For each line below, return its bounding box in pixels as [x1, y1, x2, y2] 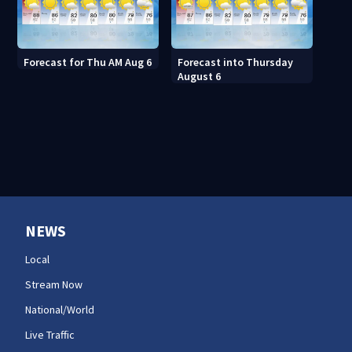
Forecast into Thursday [178, 54, 294, 69]
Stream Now [25, 277, 82, 291]
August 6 [178, 68, 222, 83]
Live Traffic [25, 327, 75, 342]
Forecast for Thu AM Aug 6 [24, 54, 152, 69]
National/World [25, 302, 94, 317]
